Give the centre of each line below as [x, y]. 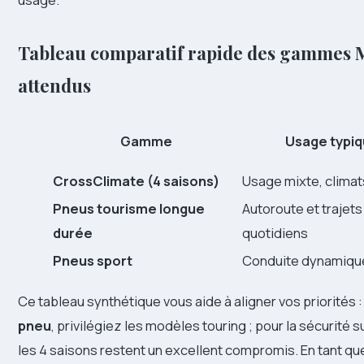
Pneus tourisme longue [129, 209]
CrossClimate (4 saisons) [136, 181]
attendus [54, 85]
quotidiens [275, 233]
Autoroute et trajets [302, 209]
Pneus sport [93, 261]
